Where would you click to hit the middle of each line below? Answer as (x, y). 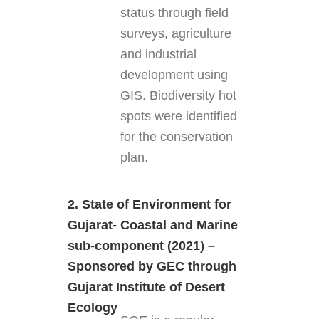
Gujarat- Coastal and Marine (152, 225)
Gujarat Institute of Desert (146, 287)
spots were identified (178, 116)
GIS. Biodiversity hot (178, 96)
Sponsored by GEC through (152, 267)
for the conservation (176, 137)
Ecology (92, 308)
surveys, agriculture (176, 34)
